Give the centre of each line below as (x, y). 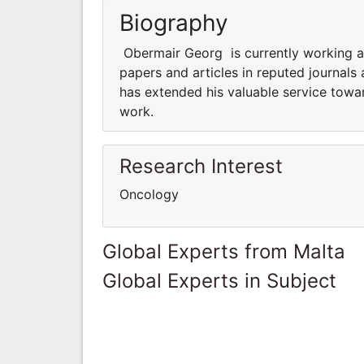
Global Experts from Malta (224, 251)
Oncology (149, 194)
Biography (174, 22)
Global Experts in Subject (219, 280)
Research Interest (201, 166)
